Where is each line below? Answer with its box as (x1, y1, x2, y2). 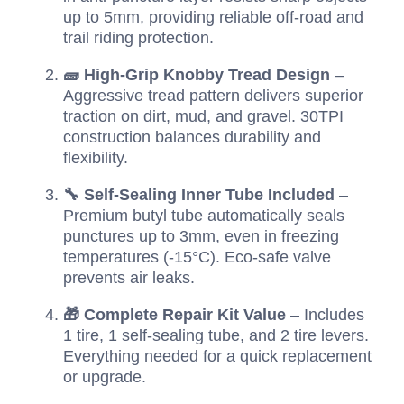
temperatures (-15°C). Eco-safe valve (63, 248, 331, 267)
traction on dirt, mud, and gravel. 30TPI (63, 107, 344, 126)
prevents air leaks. (63, 269, 195, 288)
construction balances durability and (63, 128, 321, 147)
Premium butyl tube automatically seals (63, 207, 344, 225)
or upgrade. (63, 368, 146, 387)
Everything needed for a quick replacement (63, 347, 372, 366)
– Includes (286, 306, 364, 325)
